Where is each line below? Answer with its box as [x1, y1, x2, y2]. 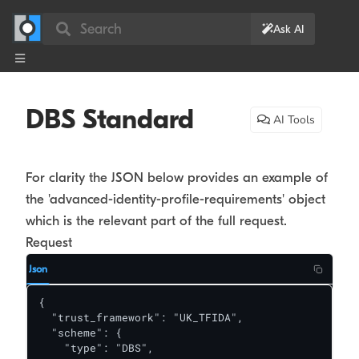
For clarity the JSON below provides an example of [26, 170, 328, 185]
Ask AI [273, 22, 304, 36]
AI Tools [270, 112, 315, 127]
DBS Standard [26, 104, 194, 135]
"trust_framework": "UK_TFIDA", [38, 310, 244, 325]
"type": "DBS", [38, 341, 154, 355]
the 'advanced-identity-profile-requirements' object [26, 192, 325, 207]
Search [80, 20, 122, 38]
